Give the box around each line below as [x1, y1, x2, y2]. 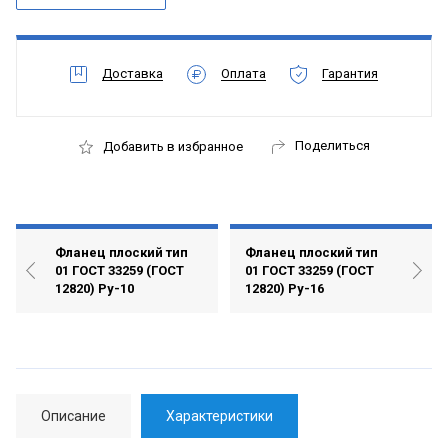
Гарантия [322, 65, 378, 81]
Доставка [102, 65, 163, 81]
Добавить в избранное [102, 139, 243, 155]
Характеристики [166, 407, 273, 424]
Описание [41, 407, 106, 424]
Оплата [221, 65, 266, 81]
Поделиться [294, 137, 370, 153]
